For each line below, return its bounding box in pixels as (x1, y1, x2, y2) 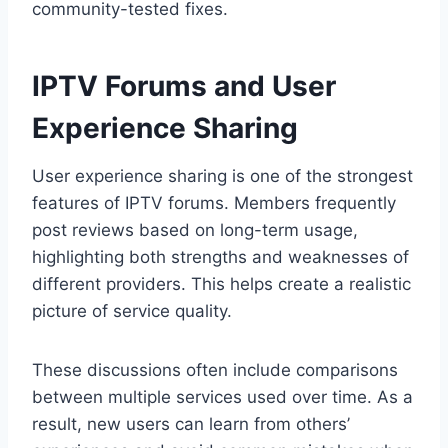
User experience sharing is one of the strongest (32, 166, 413, 187)
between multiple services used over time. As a (32, 387, 413, 408)
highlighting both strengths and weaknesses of (32, 247, 409, 268)
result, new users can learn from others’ (32, 414, 350, 435)
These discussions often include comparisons (32, 360, 398, 381)
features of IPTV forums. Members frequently (32, 193, 396, 214)
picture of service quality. (32, 301, 232, 322)
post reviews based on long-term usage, (32, 220, 358, 241)
